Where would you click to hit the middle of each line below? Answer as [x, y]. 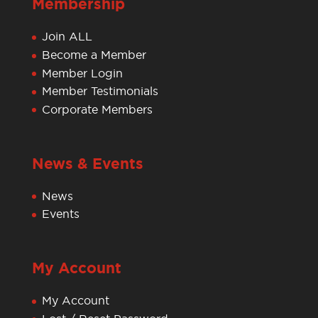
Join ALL [67, 37]
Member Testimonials [100, 91]
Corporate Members [97, 109]
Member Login [82, 73]
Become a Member [94, 54]
